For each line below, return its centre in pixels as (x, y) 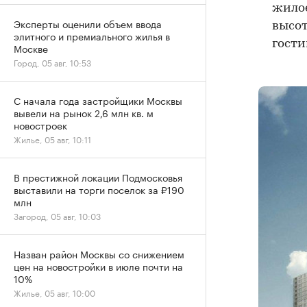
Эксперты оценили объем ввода (88, 23)
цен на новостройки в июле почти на (98, 266)
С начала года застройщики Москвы (98, 100)
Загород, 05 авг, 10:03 (57, 216)
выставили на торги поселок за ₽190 (99, 189)
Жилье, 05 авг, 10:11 (52, 139)
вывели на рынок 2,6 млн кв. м (84, 112)
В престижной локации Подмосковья (98, 177)
